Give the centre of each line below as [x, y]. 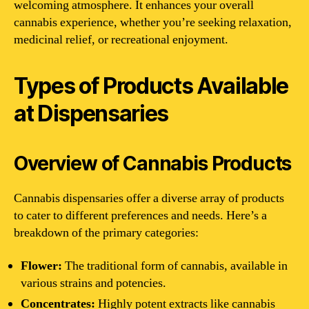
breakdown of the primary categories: [106, 233]
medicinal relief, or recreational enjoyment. [121, 40]
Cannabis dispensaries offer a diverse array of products [149, 198]
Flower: [41, 266]
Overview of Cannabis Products [153, 163]
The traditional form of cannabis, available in [175, 266]
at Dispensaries [91, 113]
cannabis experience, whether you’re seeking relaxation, [153, 22]
